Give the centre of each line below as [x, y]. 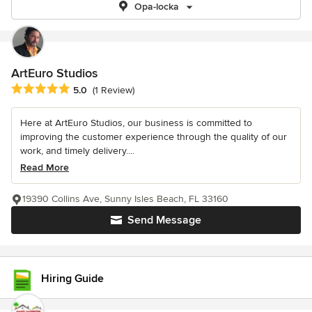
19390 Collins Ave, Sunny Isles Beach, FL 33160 [125, 199]
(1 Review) [114, 91]
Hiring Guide [72, 279]
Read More [45, 168]
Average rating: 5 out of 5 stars [85, 89]
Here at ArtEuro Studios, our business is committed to [136, 123]
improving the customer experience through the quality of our [154, 137]
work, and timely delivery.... [77, 151]
